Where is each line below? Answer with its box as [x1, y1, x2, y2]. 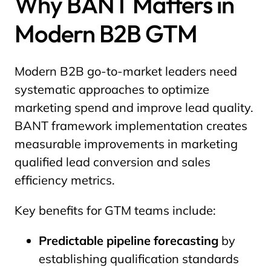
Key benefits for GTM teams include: [15, 203, 216, 218]
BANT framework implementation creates [15, 118, 247, 133]
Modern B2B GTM [15, 18, 197, 48]
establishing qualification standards [39, 251, 239, 266]
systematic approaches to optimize [15, 82, 209, 97]
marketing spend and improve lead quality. [15, 100, 253, 115]
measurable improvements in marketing [15, 136, 238, 151]
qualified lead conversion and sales [15, 154, 211, 169]
